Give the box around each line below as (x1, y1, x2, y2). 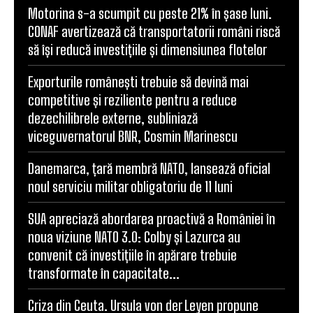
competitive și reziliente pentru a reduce (28, 91, 237, 108)
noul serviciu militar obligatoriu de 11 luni (28, 177, 233, 195)
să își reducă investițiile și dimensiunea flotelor (28, 41, 267, 58)
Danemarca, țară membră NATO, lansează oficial (28, 159, 270, 177)
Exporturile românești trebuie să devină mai (28, 73, 249, 90)
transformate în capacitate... (28, 264, 180, 282)
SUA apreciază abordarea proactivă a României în (28, 210, 275, 227)
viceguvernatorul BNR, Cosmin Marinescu (28, 127, 238, 145)
